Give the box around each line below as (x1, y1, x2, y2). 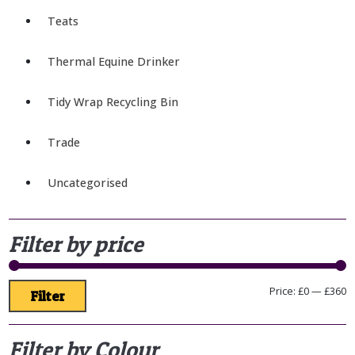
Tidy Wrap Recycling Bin (47, 94, 178, 109)
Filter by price (8, 230, 143, 258)
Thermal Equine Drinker (47, 53, 180, 69)
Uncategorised (47, 174, 128, 190)
